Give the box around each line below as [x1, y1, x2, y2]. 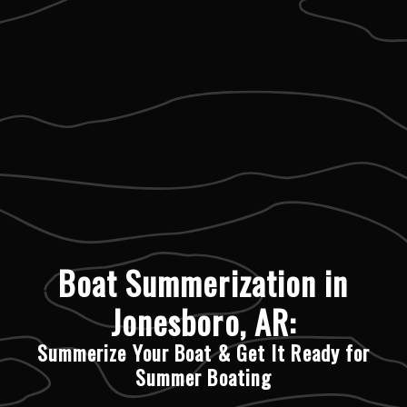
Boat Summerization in [58, 257, 349, 306]
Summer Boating [134, 361, 273, 392]
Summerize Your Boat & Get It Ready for [36, 336, 371, 368]
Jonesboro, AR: [110, 296, 297, 345]
